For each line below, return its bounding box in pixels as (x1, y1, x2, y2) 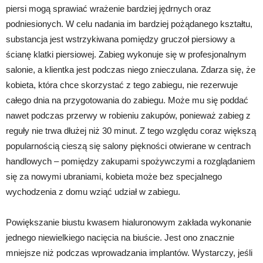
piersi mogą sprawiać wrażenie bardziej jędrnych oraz (6, 3, 211, 14)
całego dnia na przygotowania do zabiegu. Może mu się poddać (6, 95, 248, 105)
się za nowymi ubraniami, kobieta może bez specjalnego (6, 171, 222, 181)
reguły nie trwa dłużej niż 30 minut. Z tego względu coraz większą (6, 125, 256, 136)
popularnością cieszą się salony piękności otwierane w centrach (6, 140, 251, 151)
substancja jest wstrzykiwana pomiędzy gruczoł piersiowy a (6, 33, 235, 44)
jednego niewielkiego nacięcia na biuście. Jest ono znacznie (6, 232, 234, 242)
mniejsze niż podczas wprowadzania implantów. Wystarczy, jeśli (6, 247, 252, 258)
